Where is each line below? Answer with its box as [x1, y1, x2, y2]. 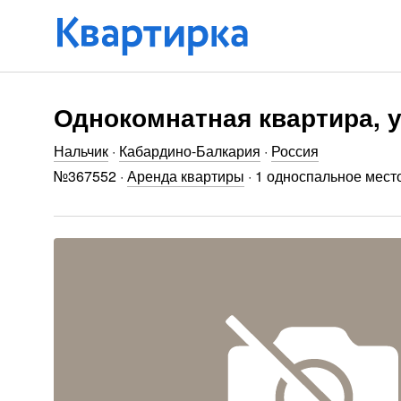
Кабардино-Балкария [119, 141, 260, 161]
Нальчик [54, 141, 108, 161]
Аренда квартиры [127, 166, 244, 186]
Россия [271, 141, 319, 161]
